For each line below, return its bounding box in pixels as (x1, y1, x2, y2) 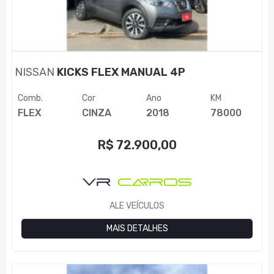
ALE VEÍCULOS (109, 200, 165, 211)
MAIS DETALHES (106, 223, 168, 234)
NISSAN (15, 65, 55, 79)
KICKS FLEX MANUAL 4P (54, 65, 186, 79)
